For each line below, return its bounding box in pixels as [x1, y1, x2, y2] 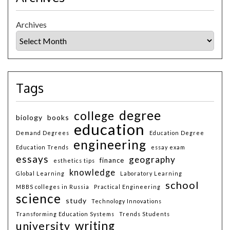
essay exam [151, 143, 185, 150]
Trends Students [119, 210, 170, 217]
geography [129, 154, 176, 165]
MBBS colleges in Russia [16, 183, 89, 190]
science [16, 190, 61, 206]
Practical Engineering [94, 183, 161, 190]
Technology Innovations [91, 197, 162, 204]
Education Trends [16, 143, 69, 150]
